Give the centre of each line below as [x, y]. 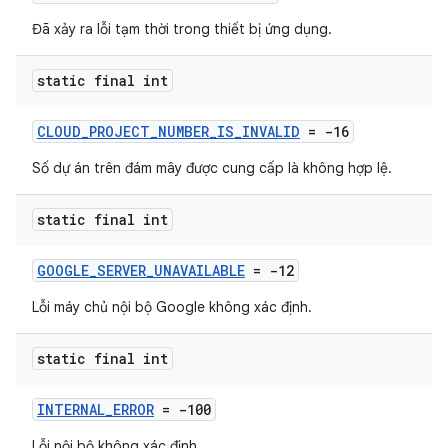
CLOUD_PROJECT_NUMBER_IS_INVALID [168, 131]
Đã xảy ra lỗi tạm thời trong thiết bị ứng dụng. [182, 29]
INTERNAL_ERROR [95, 409]
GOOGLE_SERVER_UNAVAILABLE [141, 270]
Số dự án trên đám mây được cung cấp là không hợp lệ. [212, 168]
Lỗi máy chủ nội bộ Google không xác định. [172, 307]
